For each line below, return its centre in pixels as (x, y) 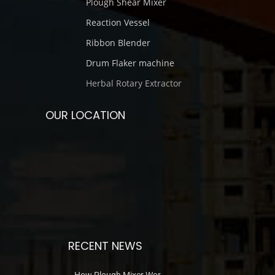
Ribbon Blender (118, 43)
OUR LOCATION (85, 115)
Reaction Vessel (118, 22)
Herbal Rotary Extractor (134, 83)
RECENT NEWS (105, 246)
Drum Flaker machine (130, 63)
